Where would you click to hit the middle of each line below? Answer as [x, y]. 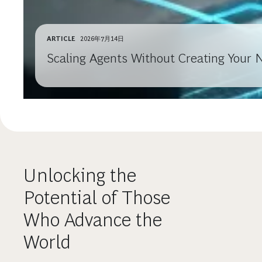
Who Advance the [93, 220]
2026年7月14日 [102, 38]
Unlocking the [80, 175]
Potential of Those [97, 197]
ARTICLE [61, 38]
